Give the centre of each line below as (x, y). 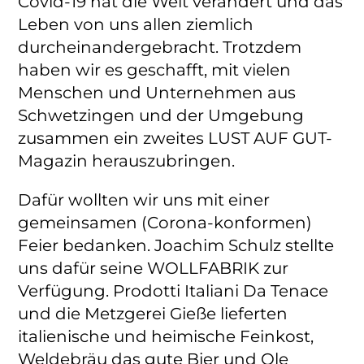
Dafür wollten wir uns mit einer (144, 199)
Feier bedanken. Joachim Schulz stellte (176, 245)
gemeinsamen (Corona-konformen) (165, 222)
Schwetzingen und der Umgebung (161, 115)
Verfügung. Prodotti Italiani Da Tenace (173, 290)
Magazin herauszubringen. (127, 160)
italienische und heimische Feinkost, (166, 336)
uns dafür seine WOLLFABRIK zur (154, 268)
